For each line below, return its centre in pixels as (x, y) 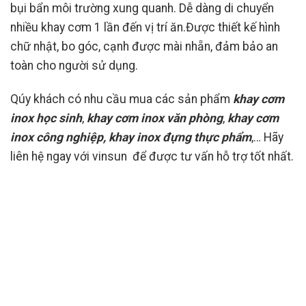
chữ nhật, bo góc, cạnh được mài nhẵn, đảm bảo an (144, 46)
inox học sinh (46, 118)
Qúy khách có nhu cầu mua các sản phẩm (122, 99)
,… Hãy (267, 137)
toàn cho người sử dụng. (74, 65)
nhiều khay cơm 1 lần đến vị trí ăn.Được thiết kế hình (145, 27)
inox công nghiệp (57, 137)
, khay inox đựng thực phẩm (177, 137)
